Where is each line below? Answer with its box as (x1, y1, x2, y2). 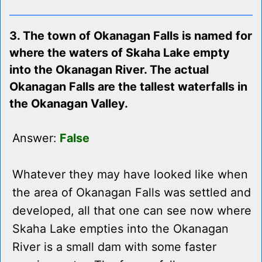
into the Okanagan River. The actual (9, 63, 209, 77)
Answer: (12, 131, 60, 146)
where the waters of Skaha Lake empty (9, 46, 230, 60)
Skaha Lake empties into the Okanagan (12, 222, 229, 236)
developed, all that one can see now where (12, 204, 251, 218)
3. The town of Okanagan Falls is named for (9, 29, 252, 43)
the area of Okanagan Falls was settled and (12, 185, 251, 200)
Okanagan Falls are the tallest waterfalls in (9, 80, 247, 94)
